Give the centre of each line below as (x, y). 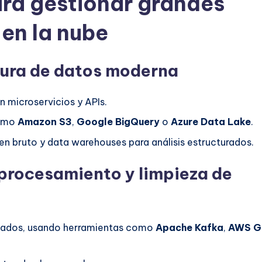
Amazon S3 (45, 122)
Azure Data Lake (211, 122)
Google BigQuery (118, 122)
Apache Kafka (189, 227)
